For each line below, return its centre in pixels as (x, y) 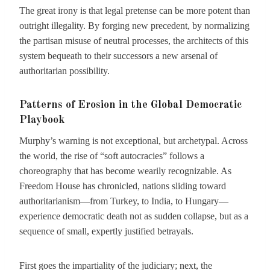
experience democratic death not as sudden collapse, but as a (134, 216)
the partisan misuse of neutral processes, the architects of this (134, 41)
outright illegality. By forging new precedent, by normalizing (134, 26)
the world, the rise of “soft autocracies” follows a (112, 156)
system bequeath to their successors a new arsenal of (118, 56)
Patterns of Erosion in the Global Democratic (130, 105)
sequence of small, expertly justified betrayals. (106, 231)
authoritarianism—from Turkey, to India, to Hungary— (124, 201)
